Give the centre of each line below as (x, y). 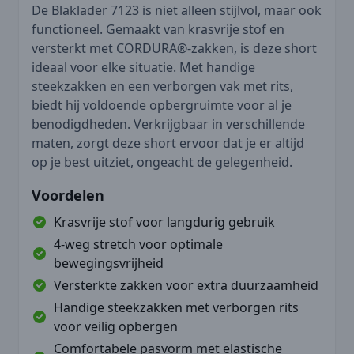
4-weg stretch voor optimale (138, 244)
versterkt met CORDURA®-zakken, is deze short (174, 48)
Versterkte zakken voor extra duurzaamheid (186, 285)
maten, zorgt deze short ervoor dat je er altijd (168, 143)
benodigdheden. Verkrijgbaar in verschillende (168, 124)
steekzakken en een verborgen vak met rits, (162, 86)
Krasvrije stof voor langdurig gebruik (164, 222)
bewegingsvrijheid (109, 263)
